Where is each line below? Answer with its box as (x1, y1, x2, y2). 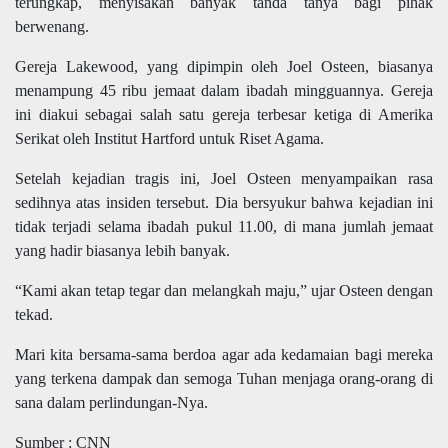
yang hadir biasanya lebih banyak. (15, 242, 230, 260)
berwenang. (15, 18, 89, 36)
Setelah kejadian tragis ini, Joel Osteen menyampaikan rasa (15, 170, 433, 188)
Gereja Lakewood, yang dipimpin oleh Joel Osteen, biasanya (15, 58, 433, 76)
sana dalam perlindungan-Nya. (15, 394, 208, 412)
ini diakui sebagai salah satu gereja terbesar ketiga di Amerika (15, 106, 433, 124)
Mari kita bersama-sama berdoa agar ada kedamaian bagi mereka (15, 346, 433, 364)
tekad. (15, 306, 53, 324)
